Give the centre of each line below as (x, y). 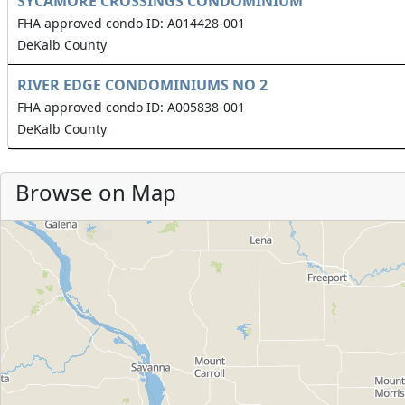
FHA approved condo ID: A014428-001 (131, 23)
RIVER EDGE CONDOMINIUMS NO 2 (142, 85)
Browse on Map (96, 192)
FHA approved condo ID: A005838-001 (131, 107)
